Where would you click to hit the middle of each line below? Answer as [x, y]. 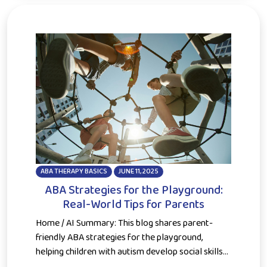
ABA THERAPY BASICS [74, 171]
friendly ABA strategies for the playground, [119, 237]
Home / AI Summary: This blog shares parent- [124, 223]
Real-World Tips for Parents [133, 204]
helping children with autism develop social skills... [132, 252]
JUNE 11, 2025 [139, 171]
